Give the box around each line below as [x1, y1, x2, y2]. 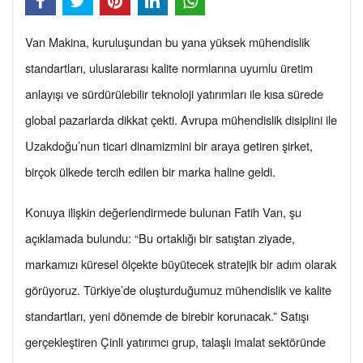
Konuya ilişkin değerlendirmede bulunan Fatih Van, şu [25, 203, 301, 221]
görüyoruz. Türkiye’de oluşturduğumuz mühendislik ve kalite [25, 281, 331, 299]
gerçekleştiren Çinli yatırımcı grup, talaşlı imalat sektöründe [25, 333, 326, 351]
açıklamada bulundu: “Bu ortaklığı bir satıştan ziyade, [25, 229, 295, 247]
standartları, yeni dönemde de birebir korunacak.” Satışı [25, 307, 309, 325]
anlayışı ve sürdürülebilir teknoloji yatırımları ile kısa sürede [25, 85, 323, 103]
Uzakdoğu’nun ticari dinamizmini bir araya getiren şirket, [25, 137, 313, 155]
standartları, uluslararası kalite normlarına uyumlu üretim [25, 59, 313, 77]
